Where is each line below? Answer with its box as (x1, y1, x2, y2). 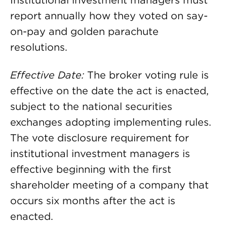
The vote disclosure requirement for (10, 132, 189, 144)
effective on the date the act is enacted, (10, 85, 209, 97)
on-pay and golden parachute (10, 25, 159, 37)
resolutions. (10, 41, 67, 53)
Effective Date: (10, 69, 87, 81)
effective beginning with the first (10, 163, 171, 175)
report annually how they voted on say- (10, 10, 208, 22)
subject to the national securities (10, 100, 172, 112)
